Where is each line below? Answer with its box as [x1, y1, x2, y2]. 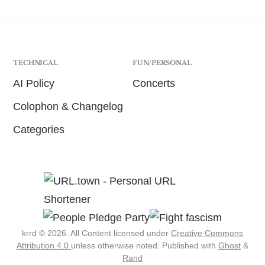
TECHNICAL [13, 59, 58, 67]
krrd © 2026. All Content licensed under [22, 228, 171, 238]
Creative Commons [171, 228, 243, 238]
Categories [13, 124, 65, 136]
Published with [162, 241, 218, 251]
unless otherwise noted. [71, 241, 162, 251]
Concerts [132, 77, 175, 90]
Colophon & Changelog [13, 101, 124, 113]
